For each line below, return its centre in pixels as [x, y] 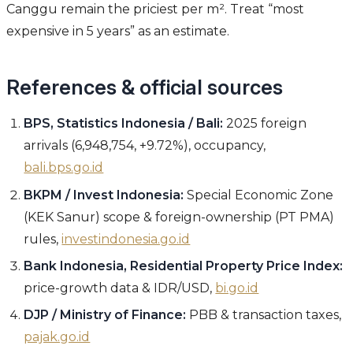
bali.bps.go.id [64, 168]
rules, [43, 239]
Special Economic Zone [259, 195]
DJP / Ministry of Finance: [105, 315]
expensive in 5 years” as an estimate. [118, 32]
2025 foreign [265, 124]
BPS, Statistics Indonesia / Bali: [124, 124]
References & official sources [145, 87]
